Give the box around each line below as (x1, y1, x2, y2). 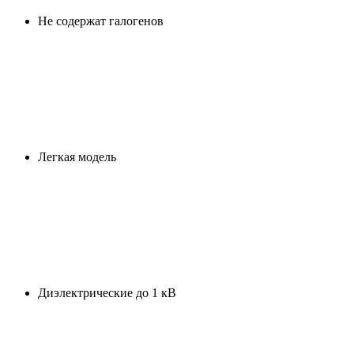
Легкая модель (38, 150, 116, 164)
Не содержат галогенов (38, 14, 164, 28)
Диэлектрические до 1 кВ (38, 286, 176, 300)
